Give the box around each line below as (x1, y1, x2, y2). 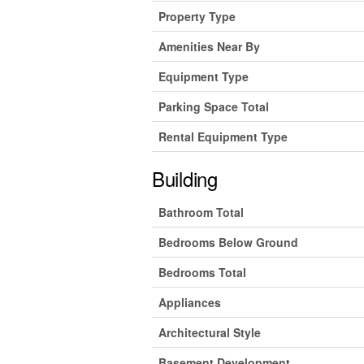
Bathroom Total (158, 203, 244, 220)
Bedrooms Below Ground (158, 233, 298, 250)
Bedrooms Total (158, 263, 246, 280)
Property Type (158, 7, 236, 24)
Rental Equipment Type (158, 128, 288, 145)
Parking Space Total (158, 97, 269, 115)
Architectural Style (158, 323, 261, 340)
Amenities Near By (158, 37, 260, 54)
